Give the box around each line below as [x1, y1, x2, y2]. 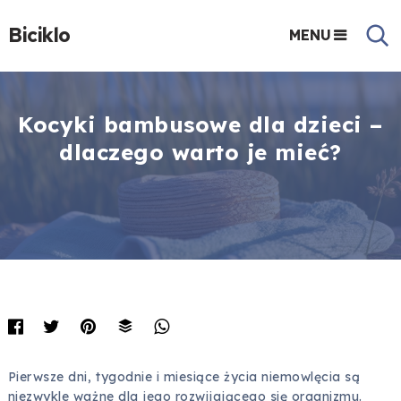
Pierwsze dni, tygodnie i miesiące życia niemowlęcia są [7, 369, 361, 386]
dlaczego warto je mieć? [59, 139, 342, 166]
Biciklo [7, 22, 71, 48]
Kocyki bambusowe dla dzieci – [18, 111, 383, 138]
